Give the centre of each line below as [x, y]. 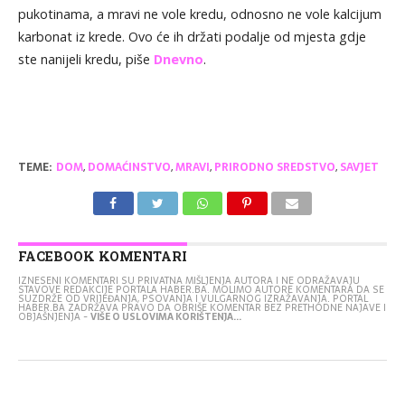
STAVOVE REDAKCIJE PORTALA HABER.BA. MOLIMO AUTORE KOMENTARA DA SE [201, 289]
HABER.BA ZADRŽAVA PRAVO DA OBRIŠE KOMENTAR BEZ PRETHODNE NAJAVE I [202, 307]
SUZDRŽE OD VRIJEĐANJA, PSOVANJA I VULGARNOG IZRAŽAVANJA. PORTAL [193, 298]
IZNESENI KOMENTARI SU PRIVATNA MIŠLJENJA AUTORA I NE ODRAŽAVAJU [188, 280]
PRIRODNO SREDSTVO [274, 167]
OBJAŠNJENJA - [54, 316]
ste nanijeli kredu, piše [85, 59]
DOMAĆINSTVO [129, 167]
